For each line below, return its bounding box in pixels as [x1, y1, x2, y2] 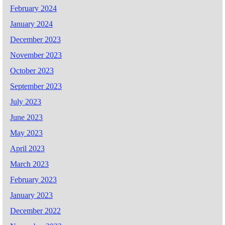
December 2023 [10, 35, 61, 44]
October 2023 [10, 66, 54, 75]
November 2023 [10, 50, 62, 59]
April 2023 [10, 144, 45, 153]
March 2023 [10, 159, 49, 168]
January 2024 [10, 19, 53, 28]
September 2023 [10, 81, 62, 90]
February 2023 [10, 175, 57, 184]
